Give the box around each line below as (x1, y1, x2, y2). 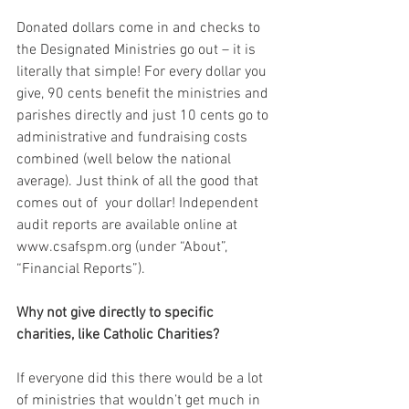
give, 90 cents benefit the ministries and (16, 84, 272, 103)
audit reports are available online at (16, 215, 241, 235)
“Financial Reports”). (16, 259, 145, 278)
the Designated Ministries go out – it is (16, 40, 259, 59)
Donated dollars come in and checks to (16, 18, 264, 37)
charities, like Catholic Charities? (16, 325, 219, 344)
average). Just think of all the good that (16, 172, 262, 191)
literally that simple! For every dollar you (16, 62, 270, 81)
